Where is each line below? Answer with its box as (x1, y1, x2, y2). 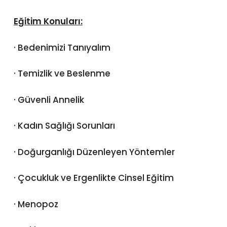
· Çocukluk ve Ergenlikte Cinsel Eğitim (13, 172, 174, 184)
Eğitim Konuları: (13, 15, 83, 28)
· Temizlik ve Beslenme (13, 67, 110, 80)
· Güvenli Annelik (13, 93, 84, 106)
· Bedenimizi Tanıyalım (13, 41, 110, 54)
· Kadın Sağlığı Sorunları (13, 120, 115, 132)
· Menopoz (13, 198, 58, 210)
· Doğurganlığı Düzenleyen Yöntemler (13, 145, 175, 158)
